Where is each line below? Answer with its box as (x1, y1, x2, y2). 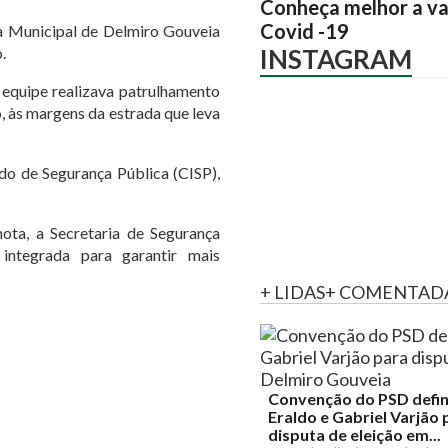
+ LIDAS (260, 281, 325, 303)
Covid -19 (260, 19, 349, 43)
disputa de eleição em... (268, 425, 441, 444)
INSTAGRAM (260, 43, 412, 75)
